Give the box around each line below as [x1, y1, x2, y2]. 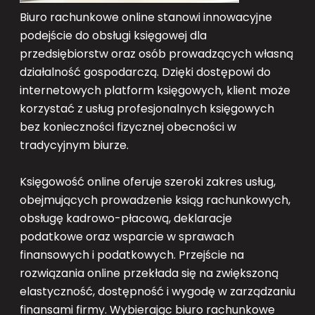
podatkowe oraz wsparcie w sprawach [20, 229, 234, 245]
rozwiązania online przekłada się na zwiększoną [20, 265, 278, 282]
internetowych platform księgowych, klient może [20, 82, 290, 99]
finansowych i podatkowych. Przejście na [20, 247, 244, 264]
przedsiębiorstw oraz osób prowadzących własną [20, 46, 293, 63]
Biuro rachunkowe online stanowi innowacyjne [20, 9, 272, 26]
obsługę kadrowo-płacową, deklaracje [20, 210, 232, 227]
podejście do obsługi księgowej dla [20, 27, 207, 44]
